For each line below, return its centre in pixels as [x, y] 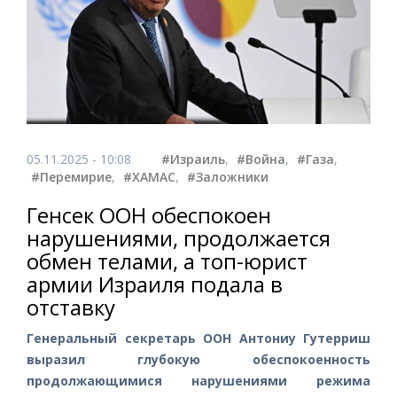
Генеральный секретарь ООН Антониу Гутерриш [198, 338]
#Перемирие [71, 176]
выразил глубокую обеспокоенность [198, 359]
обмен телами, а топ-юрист [167, 261]
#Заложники [228, 176]
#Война [261, 159]
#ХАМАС [149, 176]
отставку [71, 307]
